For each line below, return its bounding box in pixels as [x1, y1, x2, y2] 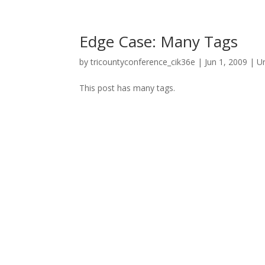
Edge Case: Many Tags [79, 31, 238, 52]
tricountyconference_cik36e [91, 56, 196, 67]
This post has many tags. [79, 82, 176, 93]
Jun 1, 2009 [205, 56, 248, 67]
